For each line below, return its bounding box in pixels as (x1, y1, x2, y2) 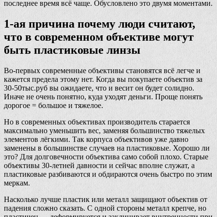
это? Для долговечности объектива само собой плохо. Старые (4, 152, 208, 161)
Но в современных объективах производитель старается (4, 117, 190, 126)
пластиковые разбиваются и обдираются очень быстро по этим (4, 170, 212, 178)
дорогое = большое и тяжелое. (4, 101, 103, 109)
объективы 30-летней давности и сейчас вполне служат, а (4, 161, 195, 170)
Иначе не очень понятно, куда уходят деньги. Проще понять (4, 92, 202, 101)
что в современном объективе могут (4, 30, 194, 43)
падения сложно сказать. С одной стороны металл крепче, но (4, 203, 206, 212)
